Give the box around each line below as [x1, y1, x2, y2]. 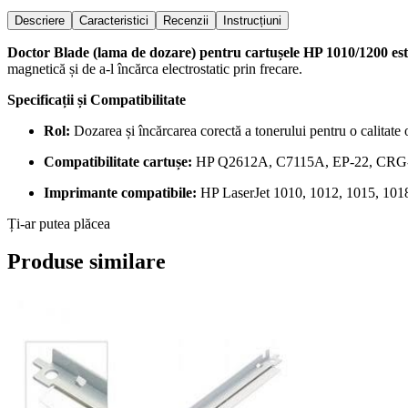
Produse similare [7, 250, 166, 274]
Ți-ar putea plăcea [7, 215, 110, 231]
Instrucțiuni [223, 13, 281, 27]
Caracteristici [79, 13, 148, 27]
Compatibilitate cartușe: [44, 153, 192, 169]
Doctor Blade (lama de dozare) [7, 44, 196, 60]
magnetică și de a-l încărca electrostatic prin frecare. [7, 60, 302, 76]
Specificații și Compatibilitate [7, 91, 186, 107]
